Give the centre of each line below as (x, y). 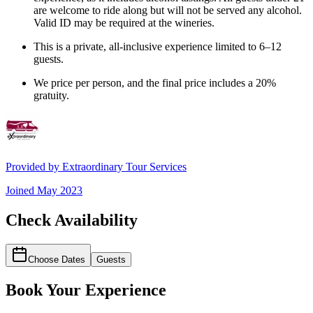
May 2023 (60, 190)
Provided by (34, 166)
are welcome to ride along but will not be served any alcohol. (168, 10)
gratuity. (51, 95)
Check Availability (72, 220)
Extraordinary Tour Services (124, 166)
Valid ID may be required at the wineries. (124, 22)
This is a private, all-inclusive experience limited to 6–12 (158, 46)
